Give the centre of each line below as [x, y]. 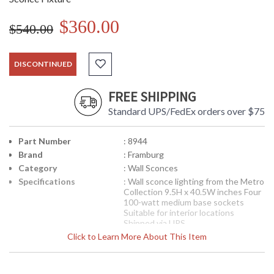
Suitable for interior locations [179, 213]
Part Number [45, 141]
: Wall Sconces [150, 168]
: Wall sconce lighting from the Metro [194, 182]
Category [38, 168]
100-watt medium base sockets [183, 202]
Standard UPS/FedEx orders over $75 [187, 111]
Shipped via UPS [154, 223]
